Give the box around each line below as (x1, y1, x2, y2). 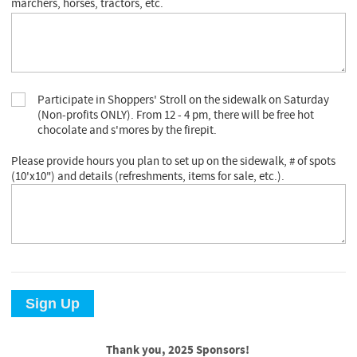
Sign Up (25, 295, 80, 312)
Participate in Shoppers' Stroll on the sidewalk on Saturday (37, 92, 330, 108)
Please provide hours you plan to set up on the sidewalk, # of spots (11, 153, 336, 169)
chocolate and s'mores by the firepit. (37, 122, 218, 138)
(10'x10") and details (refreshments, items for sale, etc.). (11, 168, 285, 184)
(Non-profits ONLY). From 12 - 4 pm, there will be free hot (37, 107, 315, 123)
